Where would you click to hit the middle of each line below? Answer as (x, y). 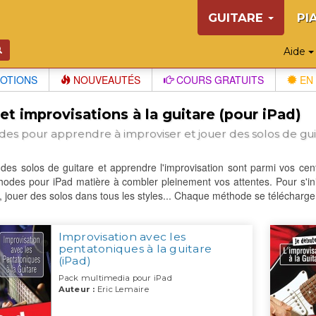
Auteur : (77, 290)
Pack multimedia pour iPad (115, 278)
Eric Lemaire (122, 290)
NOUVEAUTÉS (105, 80)
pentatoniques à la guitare (135, 249)
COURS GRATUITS (219, 80)
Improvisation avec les (122, 237)
